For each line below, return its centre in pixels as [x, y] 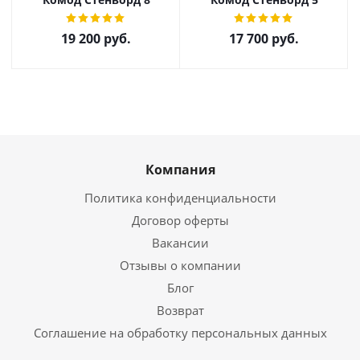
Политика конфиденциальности [180, 198]
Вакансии [180, 243]
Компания [180, 170]
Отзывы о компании [180, 265]
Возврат [180, 310]
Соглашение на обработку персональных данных [180, 333]
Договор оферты [180, 220]
